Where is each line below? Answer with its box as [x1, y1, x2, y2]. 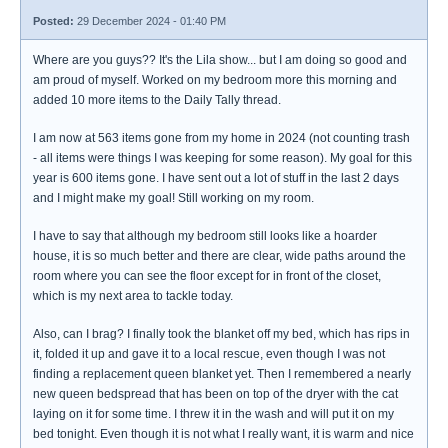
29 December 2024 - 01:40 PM [74, 15, 226, 27]
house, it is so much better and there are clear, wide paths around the [33, 249, 406, 263]
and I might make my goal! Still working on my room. [33, 191, 314, 205]
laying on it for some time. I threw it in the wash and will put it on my [33, 407, 394, 421]
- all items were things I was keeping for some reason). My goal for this [33, 151, 412, 165]
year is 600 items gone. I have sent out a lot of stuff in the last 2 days [33, 171, 399, 185]
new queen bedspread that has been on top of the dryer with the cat [33, 387, 398, 401]
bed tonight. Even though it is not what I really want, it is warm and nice [33, 427, 414, 441]
